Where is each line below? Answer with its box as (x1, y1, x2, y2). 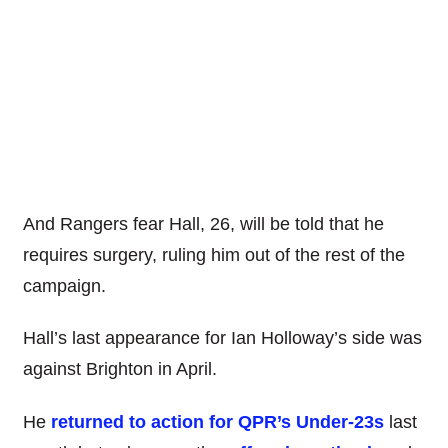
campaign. (22, 275, 106, 296)
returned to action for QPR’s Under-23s (50, 411, 384, 432)
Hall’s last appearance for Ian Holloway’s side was (22, 328, 422, 349)
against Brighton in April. (22, 359, 217, 380)
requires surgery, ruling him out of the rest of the (22, 244, 405, 265)
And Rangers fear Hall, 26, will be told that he (22, 213, 384, 234)
